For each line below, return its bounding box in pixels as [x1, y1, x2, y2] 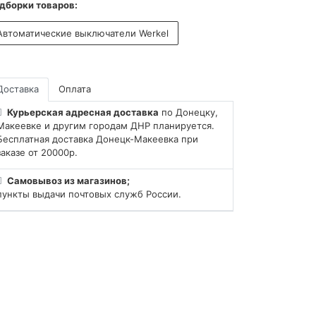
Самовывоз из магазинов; [7, 174, 130, 186]
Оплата [59, 83, 91, 95]
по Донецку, [159, 107, 219, 119]
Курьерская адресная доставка [7, 107, 159, 119]
